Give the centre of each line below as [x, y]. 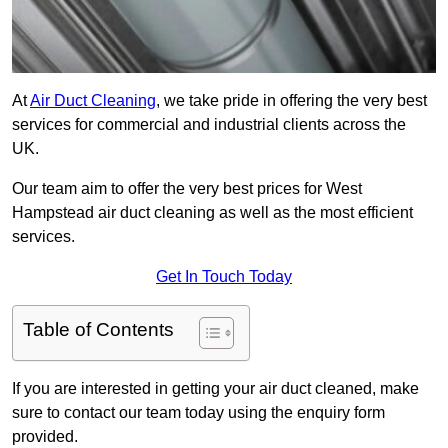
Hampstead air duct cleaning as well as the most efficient [212, 213]
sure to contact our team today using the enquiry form [198, 413]
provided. [45, 437]
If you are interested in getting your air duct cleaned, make [215, 389]
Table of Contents [98, 330]
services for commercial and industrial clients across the [209, 125]
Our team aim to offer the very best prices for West [187, 189]
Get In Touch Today [224, 277]
